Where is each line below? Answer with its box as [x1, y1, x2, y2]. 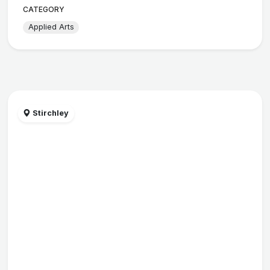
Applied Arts [28, 22, 74, 32]
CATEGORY [23, 4, 65, 14]
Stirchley [31, 108, 69, 118]
